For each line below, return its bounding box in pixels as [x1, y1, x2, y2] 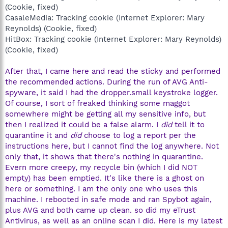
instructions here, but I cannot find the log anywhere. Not [5, 141, 219, 151]
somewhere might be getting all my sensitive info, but [5, 109, 206, 119]
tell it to [172, 120, 205, 129]
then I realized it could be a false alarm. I [5, 120, 161, 129]
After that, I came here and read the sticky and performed [5, 66, 220, 76]
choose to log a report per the [81, 130, 196, 140]
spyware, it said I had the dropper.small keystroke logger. [5, 88, 218, 97]
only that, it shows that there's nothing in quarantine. [5, 152, 203, 161]
